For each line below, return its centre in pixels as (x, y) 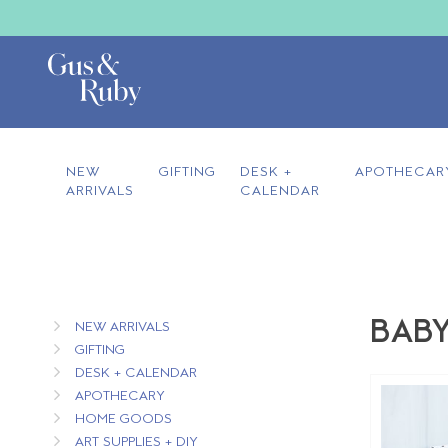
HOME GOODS (123, 419)
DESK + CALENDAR (135, 373)
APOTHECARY (119, 396)
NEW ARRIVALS (122, 327)
